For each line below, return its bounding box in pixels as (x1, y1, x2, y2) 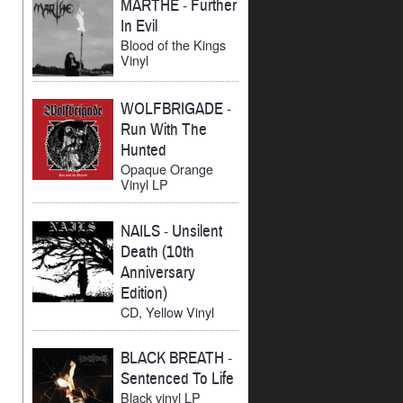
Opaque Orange (121, 159, 213, 179)
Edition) (121, 282, 167, 304)
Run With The (121, 119, 207, 141)
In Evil (121, 15, 157, 38)
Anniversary (121, 261, 195, 283)
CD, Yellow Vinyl (121, 301, 214, 321)
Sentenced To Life (121, 367, 234, 390)
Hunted (121, 139, 166, 162)
